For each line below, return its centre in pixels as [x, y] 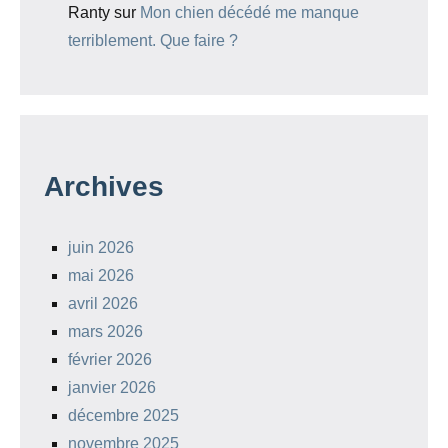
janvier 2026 [112, 388]
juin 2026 [101, 248]
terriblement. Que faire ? [153, 41]
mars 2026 [105, 332]
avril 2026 [103, 304]
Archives [104, 187]
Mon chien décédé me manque [249, 13]
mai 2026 [101, 276]
